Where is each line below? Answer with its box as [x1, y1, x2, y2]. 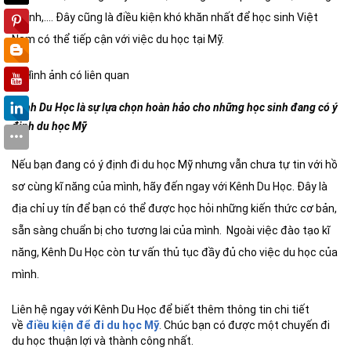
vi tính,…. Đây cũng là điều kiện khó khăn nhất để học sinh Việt [12, 10, 318, 24]
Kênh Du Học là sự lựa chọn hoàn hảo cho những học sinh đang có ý [12, 100, 338, 114]
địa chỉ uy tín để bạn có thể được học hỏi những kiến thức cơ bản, [12, 201, 337, 215]
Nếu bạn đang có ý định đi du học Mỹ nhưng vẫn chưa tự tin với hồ [12, 157, 338, 171]
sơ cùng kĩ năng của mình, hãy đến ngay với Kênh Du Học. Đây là [12, 179, 327, 193]
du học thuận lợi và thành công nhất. [12, 334, 194, 347]
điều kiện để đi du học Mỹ [26, 318, 159, 331]
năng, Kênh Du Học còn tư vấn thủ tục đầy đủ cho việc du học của [12, 245, 338, 259]
